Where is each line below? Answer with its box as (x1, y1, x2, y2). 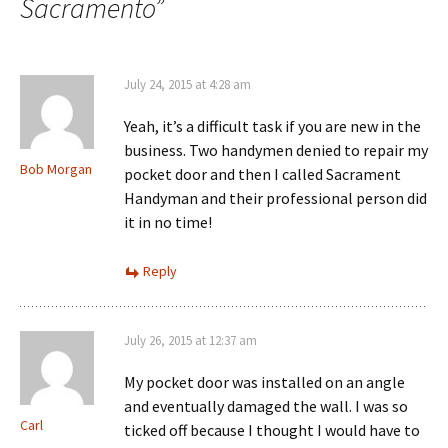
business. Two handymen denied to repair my (124, 140, 428, 160)
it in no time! (124, 212, 212, 232)
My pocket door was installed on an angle (124, 372, 405, 392)
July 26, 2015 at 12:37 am (124, 332, 257, 349)
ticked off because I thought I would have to (124, 420, 420, 440)
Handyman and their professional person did (124, 188, 427, 208)
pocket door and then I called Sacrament (124, 164, 401, 184)
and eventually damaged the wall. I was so (124, 396, 408, 416)
